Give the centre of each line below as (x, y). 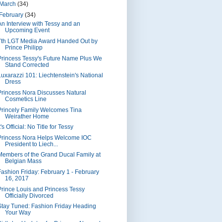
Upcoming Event (27, 30)
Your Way (18, 213)
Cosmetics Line (26, 99)
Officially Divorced (29, 195)
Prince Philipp (24, 48)
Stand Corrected (27, 65)
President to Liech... (31, 144)
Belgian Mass (23, 161)
